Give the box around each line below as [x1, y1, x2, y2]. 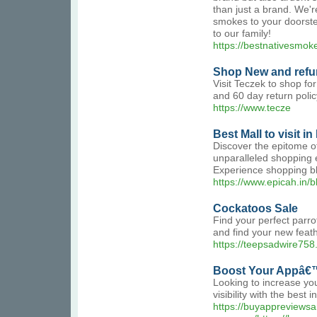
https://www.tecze [213, 103, 291, 113]
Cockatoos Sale [213, 202, 298, 214]
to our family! [213, 28, 271, 39]
